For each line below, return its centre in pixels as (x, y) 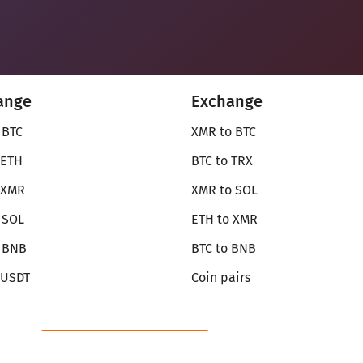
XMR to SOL (224, 190)
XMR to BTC (224, 132)
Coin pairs (221, 278)
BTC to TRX (222, 161)
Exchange (227, 101)
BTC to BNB (224, 248)
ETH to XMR (224, 219)
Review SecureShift (143, 344)
